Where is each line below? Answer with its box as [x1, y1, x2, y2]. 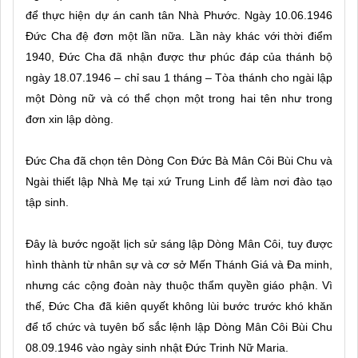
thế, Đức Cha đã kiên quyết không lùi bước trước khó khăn [26, 299, 332, 312]
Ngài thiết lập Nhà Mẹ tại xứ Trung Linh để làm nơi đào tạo [26, 174, 332, 188]
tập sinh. [26, 195, 69, 209]
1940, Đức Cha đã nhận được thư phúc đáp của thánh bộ [26, 50, 332, 63]
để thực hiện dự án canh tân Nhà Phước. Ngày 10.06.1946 [26, 8, 332, 22]
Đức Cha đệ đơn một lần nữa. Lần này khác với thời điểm [26, 29, 332, 42]
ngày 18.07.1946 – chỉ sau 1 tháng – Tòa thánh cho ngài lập [26, 70, 332, 84]
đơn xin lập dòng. [26, 112, 113, 125]
